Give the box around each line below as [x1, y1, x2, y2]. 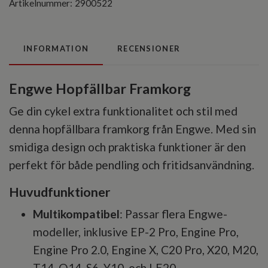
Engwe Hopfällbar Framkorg [9, 80, 191, 98]
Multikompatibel [33, 207, 120, 221]
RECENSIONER [117, 44, 181, 54]
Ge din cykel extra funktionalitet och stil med [9, 104, 237, 118]
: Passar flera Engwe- [120, 207, 227, 221]
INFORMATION [23, 44, 89, 54]
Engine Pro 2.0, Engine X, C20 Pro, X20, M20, [33, 243, 258, 257]
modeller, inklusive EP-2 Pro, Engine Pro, [33, 225, 239, 239]
